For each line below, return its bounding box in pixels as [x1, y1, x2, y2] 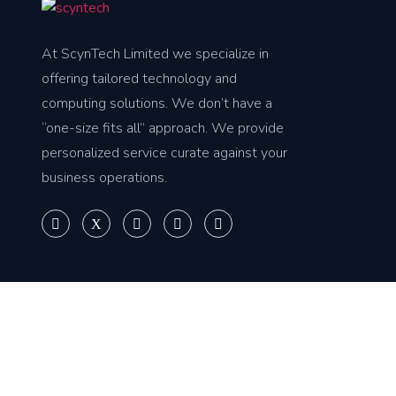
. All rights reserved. [263, 350, 386, 370]
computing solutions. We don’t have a [42, 93, 272, 113]
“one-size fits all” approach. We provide [42, 118, 284, 138]
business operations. [42, 167, 167, 187]
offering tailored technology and [42, 68, 237, 88]
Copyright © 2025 [42, 350, 158, 370]
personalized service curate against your [42, 142, 287, 163]
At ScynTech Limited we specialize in [42, 43, 269, 64]
